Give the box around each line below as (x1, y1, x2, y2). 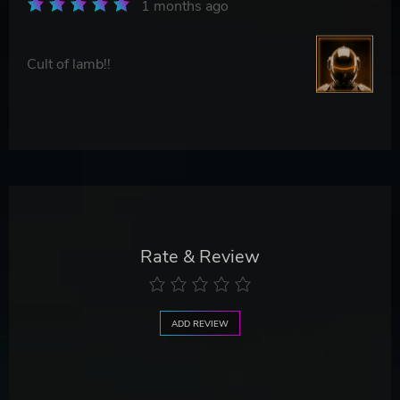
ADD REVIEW (171, 318, 229, 330)
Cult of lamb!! (27, 54, 111, 74)
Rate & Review (140, 245, 260, 270)
